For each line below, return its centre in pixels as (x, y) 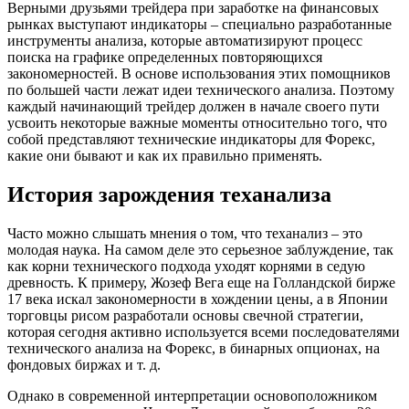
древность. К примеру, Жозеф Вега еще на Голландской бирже (201, 282)
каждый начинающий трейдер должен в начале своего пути (194, 107)
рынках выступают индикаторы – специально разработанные (199, 25)
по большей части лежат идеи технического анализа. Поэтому (201, 90)
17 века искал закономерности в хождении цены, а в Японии (198, 299)
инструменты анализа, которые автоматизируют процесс (185, 41)
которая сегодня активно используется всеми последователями (204, 331)
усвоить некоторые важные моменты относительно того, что (197, 123)
